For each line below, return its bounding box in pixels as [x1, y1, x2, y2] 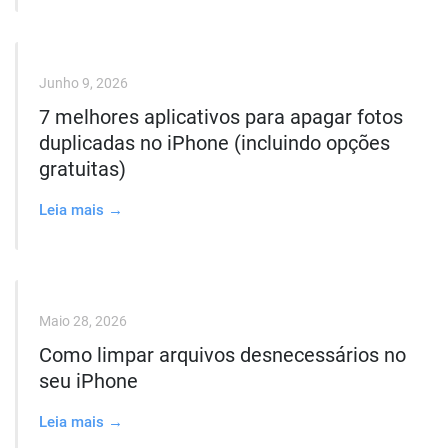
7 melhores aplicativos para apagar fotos [39, 105, 403, 129]
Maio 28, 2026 [39, 313, 127, 329]
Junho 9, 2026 [39, 75, 128, 91]
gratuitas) [39, 157, 126, 181]
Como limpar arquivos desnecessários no [39, 343, 406, 367]
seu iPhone [39, 369, 138, 393]
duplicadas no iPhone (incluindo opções [39, 131, 390, 155]
